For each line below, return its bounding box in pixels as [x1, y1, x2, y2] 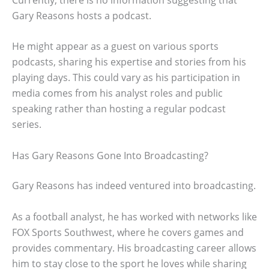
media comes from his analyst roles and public [12, 86, 223, 100]
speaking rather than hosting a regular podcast [12, 102, 226, 116]
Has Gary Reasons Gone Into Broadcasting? [12, 149, 208, 163]
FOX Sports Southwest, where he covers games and [12, 225, 244, 239]
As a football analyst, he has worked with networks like [12, 210, 257, 223]
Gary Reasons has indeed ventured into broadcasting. [12, 179, 256, 193]
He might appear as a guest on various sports [12, 40, 219, 53]
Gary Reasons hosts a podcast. [12, 8, 151, 22]
